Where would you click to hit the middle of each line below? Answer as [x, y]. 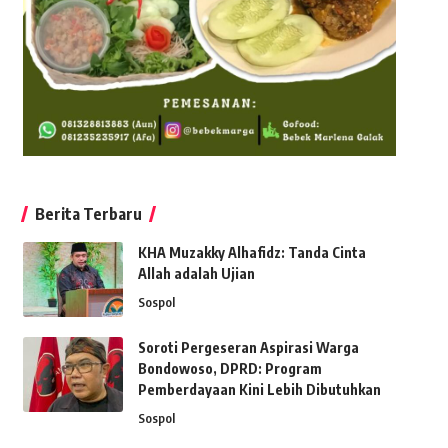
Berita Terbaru [88, 213]
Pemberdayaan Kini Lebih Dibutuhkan [259, 389]
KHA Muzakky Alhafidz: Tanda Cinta [251, 252]
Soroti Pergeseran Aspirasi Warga [248, 347]
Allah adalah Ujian [196, 273]
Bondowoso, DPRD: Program [229, 368]
